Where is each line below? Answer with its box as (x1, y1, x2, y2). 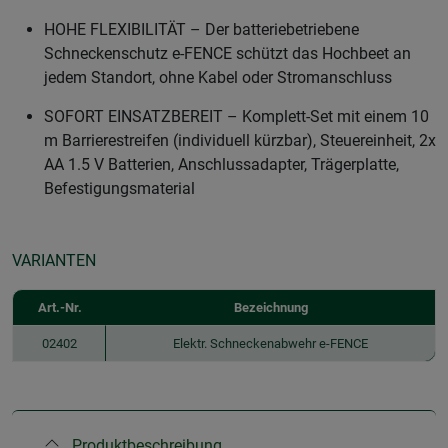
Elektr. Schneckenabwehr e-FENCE (173, 335, 368, 351)
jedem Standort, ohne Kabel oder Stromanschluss (44, 67, 392, 87)
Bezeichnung (233, 299, 308, 315)
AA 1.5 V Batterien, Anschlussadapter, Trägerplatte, (44, 154, 399, 174)
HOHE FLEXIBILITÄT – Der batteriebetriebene (44, 19, 359, 39)
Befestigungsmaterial (44, 178, 195, 198)
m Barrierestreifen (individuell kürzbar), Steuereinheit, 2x (44, 130, 436, 150)
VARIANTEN (12, 250, 96, 270)
